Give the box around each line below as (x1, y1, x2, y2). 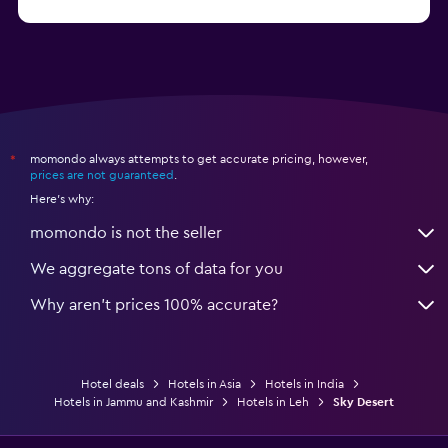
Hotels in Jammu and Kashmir (54, 395, 213, 408)
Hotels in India (264, 377, 344, 390)
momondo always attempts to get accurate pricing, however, (30, 152, 368, 165)
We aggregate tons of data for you (30, 260, 283, 277)
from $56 (344, 3, 410, 20)
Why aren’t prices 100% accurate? (30, 296, 278, 313)
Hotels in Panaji (38, 5, 134, 20)
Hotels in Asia (167, 377, 241, 390)
